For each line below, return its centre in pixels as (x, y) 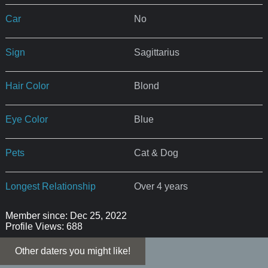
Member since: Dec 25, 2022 (66, 216)
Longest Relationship (50, 187)
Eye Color (26, 120)
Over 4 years (161, 187)
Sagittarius (156, 53)
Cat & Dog (156, 153)
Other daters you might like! (73, 251)
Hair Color (27, 86)
